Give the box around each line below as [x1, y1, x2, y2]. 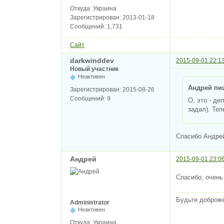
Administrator [70, 198, 109, 206]
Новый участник [70, 65, 118, 73]
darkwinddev [70, 56, 114, 65]
